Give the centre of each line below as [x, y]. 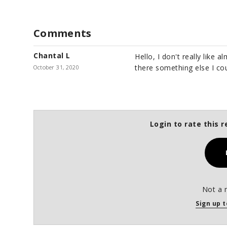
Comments [63, 33]
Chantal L [52, 55]
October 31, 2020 [56, 67]
